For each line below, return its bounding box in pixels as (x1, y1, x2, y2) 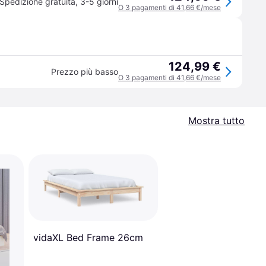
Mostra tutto (188, 115, 245, 126)
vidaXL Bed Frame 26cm (33, 231, 143, 243)
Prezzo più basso (51, 66, 118, 77)
